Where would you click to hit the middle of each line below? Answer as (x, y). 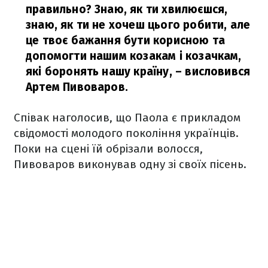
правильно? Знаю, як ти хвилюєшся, (127, 9)
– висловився (211, 71)
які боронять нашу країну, (99, 71)
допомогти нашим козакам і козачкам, (134, 56)
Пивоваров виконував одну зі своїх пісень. (132, 164)
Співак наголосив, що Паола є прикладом (127, 118)
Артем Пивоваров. (77, 87)
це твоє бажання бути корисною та (126, 40)
